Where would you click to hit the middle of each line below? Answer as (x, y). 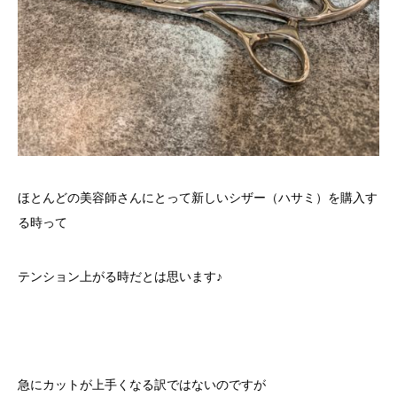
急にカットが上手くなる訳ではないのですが (142, 384)
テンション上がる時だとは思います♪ (120, 276)
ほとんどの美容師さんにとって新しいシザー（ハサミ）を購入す (198, 197)
